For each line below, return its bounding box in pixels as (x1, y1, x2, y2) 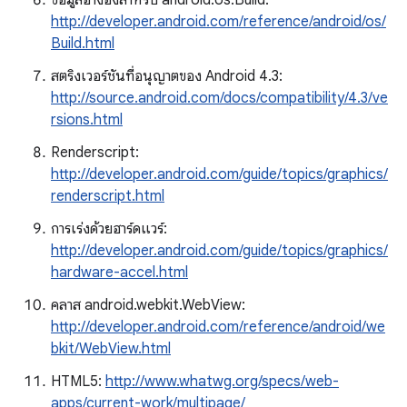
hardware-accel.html (51, 263, 188, 282)
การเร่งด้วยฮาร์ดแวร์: (51, 220, 167, 238)
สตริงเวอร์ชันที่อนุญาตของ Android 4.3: (51, 67, 283, 85)
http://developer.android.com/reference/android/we (51, 318, 385, 336)
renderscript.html (51, 187, 164, 205)
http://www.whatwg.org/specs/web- (105, 372, 339, 391)
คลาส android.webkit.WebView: (51, 296, 245, 314)
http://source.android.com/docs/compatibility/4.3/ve (51, 89, 388, 107)
